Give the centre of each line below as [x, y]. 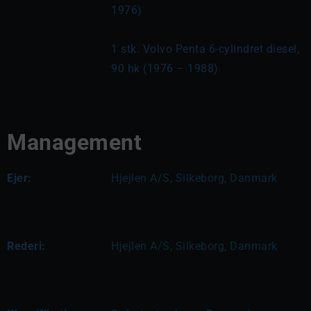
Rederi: [26, 246]
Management [74, 142]
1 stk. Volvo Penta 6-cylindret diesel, [205, 49]
